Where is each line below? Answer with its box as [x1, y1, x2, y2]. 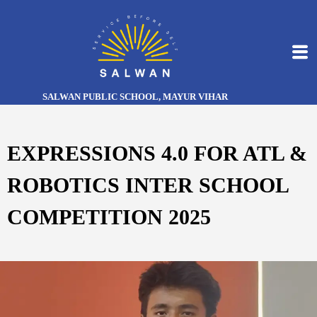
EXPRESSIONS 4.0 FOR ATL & [7, 142, 307, 165]
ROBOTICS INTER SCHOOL [7, 173, 288, 197]
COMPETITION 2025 [7, 205, 211, 229]
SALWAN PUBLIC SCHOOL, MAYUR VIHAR [42, 91, 229, 102]
